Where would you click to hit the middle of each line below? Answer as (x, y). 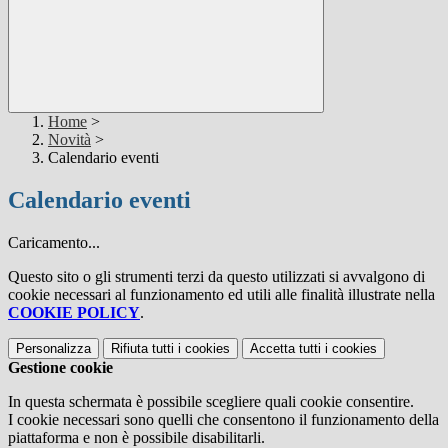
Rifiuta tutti (142, 349)
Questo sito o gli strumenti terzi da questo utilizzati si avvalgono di (216, 277)
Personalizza (53, 349)
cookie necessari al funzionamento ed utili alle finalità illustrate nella (221, 295)
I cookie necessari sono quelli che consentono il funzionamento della (223, 420)
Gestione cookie (60, 368)
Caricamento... (54, 243)
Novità (69, 140)
